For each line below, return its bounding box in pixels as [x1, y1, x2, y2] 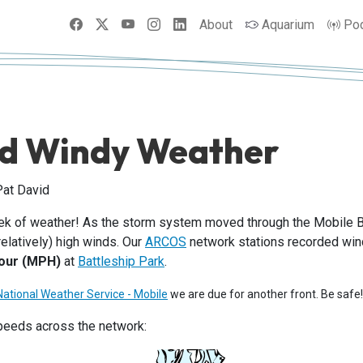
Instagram [160, 15, 217, 32]
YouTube [134, 15, 182, 32]
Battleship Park [78, 254, 164, 269]
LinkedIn [186, 15, 235, 32]
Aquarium [262, 16, 314, 32]
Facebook [82, 15, 139, 32]
